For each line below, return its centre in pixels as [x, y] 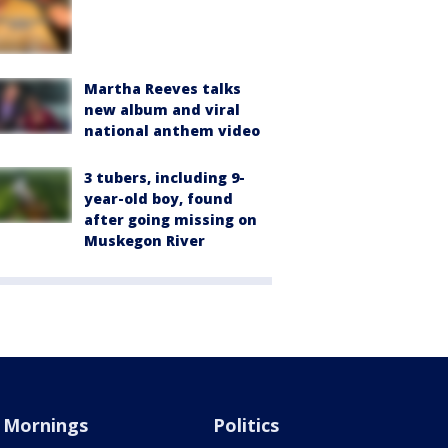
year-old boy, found [158, 198]
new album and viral [162, 109]
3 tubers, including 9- [164, 177]
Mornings [45, 424]
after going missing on [170, 219]
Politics [246, 424]
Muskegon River [144, 240]
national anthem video [172, 130]
